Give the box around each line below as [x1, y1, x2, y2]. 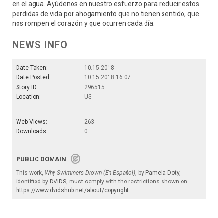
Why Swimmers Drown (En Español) [45, 169, 135, 176]
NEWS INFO [12, 39, 68, 51]
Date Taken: [16, 64, 48, 71]
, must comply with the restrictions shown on [66, 178, 187, 185]
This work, [16, 169, 45, 176]
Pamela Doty [145, 169, 179, 176]
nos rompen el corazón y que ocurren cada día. [12, 19, 155, 27]
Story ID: [16, 84, 38, 91]
